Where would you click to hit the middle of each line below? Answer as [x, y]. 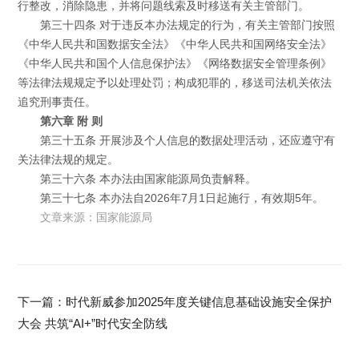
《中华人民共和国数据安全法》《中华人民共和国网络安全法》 [175, 45]
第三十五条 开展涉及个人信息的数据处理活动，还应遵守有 [187, 141]
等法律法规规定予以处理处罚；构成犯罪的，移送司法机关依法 [175, 83]
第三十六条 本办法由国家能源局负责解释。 [148, 179]
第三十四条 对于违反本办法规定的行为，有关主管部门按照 [187, 26]
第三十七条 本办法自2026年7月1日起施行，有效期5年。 [182, 199]
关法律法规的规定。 [69, 160]
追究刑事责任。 [57, 103]
